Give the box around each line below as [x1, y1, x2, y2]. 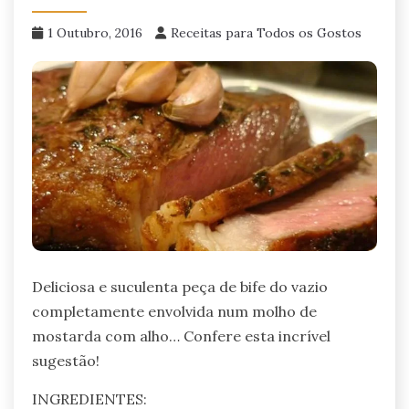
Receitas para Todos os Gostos [171, 24, 362, 41]
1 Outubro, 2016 [47, 24, 142, 41]
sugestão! [32, 351, 100, 371]
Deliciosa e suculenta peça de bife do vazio [32, 278, 328, 297]
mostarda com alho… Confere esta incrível [32, 327, 330, 346]
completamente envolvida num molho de [32, 302, 317, 321]
